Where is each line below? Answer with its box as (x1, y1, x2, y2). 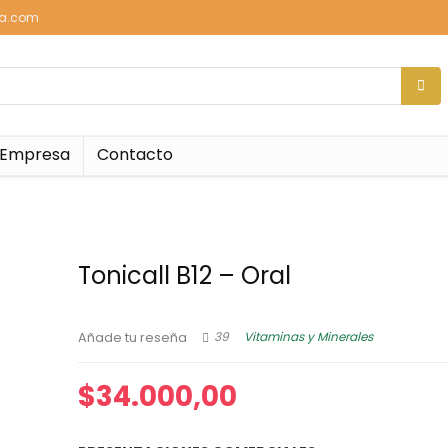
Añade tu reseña (78, 329, 188, 346)
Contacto (97, 143, 173, 166)
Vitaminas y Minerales (244, 328, 374, 346)
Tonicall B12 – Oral (78, 259, 292, 292)
